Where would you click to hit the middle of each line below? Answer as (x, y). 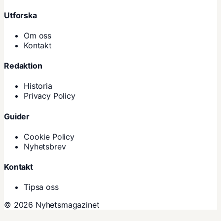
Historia (38, 86)
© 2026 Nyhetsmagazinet (52, 205)
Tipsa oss (41, 187)
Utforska (20, 15)
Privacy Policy (50, 96)
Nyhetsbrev (45, 146)
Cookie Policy (49, 136)
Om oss (38, 35)
